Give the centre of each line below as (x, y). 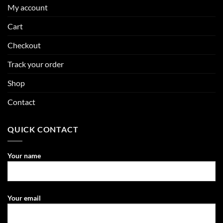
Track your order (36, 64)
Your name (24, 156)
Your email (24, 198)
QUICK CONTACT (43, 129)
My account (28, 7)
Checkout (24, 45)
